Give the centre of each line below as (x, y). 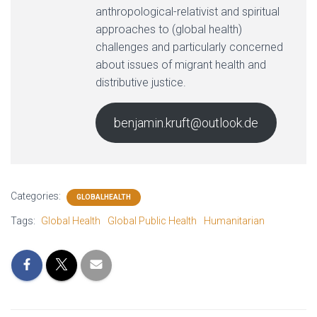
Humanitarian (234, 221)
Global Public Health (152, 221)
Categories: (37, 196)
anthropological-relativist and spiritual (188, 12)
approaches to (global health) (169, 29)
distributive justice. (141, 82)
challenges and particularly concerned (189, 47)
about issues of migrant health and (181, 65)
